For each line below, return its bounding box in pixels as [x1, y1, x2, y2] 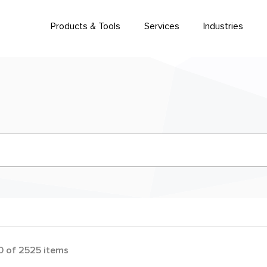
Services [144, 20, 179, 32]
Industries [203, 20, 243, 32]
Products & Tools [51, 20, 120, 32]
